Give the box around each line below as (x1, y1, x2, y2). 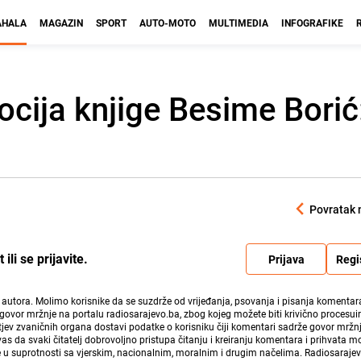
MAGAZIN (39, 16, 83, 29)
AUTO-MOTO (139, 16, 196, 29)
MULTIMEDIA (209, 16, 268, 29)
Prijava (268, 251, 305, 267)
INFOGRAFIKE (281, 16, 343, 29)
